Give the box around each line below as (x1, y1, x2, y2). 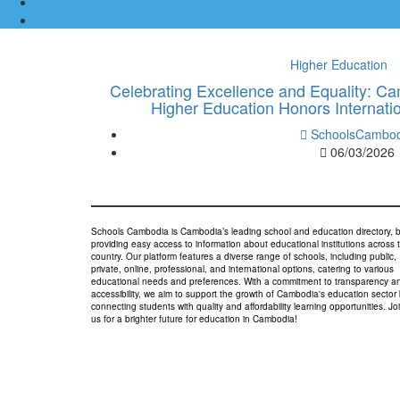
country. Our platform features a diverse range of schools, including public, (91, 250, 396, 263)
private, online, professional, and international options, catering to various (91, 262, 394, 276)
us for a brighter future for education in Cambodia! (91, 312, 297, 326)
